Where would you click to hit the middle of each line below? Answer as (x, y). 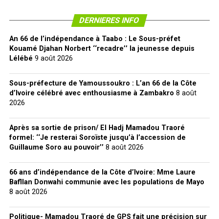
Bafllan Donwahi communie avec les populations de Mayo (107, 182)
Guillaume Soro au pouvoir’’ (56, 147)
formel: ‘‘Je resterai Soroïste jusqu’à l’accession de (97, 137)
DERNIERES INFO (110, 20)
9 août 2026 (54, 58)
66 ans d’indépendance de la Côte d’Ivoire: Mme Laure (102, 172)
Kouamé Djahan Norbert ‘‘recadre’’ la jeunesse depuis (102, 48)
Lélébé (21, 58)
